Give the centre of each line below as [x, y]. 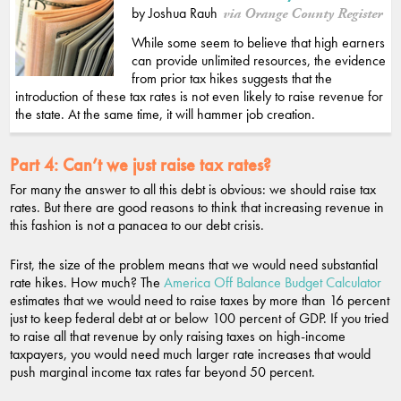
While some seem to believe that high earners [258, 43]
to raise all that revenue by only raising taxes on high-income [178, 337]
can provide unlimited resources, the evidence [259, 61]
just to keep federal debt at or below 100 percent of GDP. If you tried [199, 319]
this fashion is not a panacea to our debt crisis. [137, 226]
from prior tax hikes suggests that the [232, 79]
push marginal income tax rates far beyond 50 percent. [162, 372]
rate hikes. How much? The [87, 283]
